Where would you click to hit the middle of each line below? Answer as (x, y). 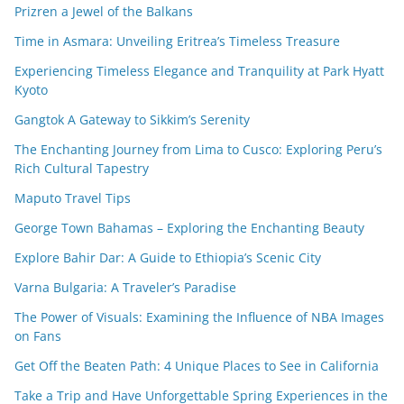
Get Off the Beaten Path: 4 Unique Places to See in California (197, 366)
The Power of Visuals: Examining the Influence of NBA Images (199, 317)
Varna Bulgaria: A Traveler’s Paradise (125, 288)
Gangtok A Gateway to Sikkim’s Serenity (132, 120)
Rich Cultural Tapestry (82, 169)
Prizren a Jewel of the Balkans (104, 12)
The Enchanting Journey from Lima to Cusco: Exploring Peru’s (198, 150)
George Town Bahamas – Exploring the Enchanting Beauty (189, 228)
